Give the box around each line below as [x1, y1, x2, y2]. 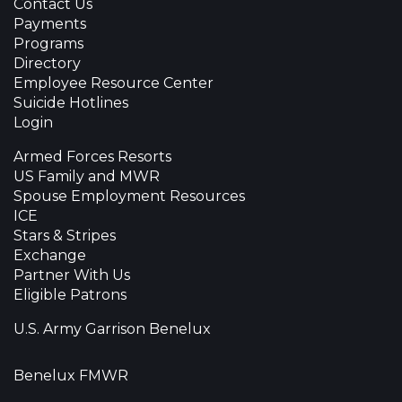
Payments [13, 15, 86, 33]
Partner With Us [13, 267, 130, 284]
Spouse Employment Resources [13, 188, 245, 205]
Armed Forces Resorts [13, 148, 171, 166]
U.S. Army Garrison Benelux [13, 320, 211, 338]
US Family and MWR [13, 168, 160, 186]
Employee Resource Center [13, 74, 214, 92]
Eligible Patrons [13, 286, 127, 304]
